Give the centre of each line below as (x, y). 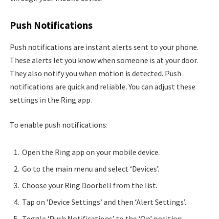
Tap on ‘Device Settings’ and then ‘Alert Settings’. (104, 202)
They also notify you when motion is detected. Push (96, 73)
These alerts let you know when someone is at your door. (104, 60)
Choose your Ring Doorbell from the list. (90, 185)
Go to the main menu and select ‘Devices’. (91, 168)
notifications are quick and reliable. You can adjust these (103, 86)
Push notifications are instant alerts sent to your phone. (104, 47)
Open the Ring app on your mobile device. (91, 152)
